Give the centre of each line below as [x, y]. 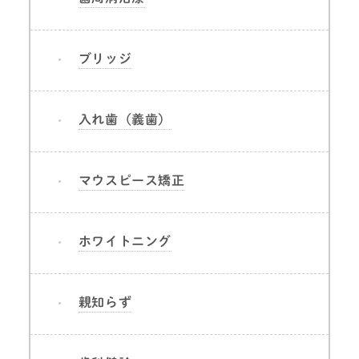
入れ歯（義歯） [125, 119]
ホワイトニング [125, 241]
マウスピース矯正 [131, 180]
